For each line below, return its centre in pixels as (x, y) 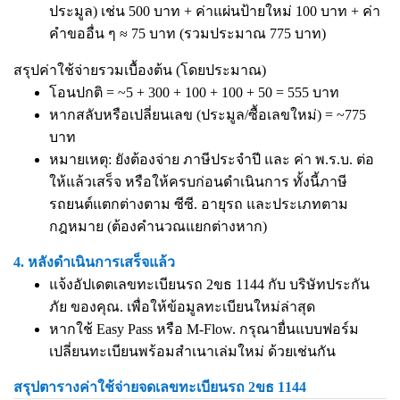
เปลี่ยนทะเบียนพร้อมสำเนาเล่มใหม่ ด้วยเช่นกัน (192, 351)
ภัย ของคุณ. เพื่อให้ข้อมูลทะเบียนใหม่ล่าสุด (182, 307)
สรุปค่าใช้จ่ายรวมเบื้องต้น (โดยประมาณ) (140, 70)
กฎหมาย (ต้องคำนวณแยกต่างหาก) (158, 226)
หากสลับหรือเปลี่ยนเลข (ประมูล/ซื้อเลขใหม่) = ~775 (208, 115)
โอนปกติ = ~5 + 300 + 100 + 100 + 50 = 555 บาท (194, 92)
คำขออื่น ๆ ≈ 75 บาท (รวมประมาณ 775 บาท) (187, 33)
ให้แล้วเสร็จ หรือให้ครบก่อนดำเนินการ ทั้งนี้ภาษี (198, 182)
